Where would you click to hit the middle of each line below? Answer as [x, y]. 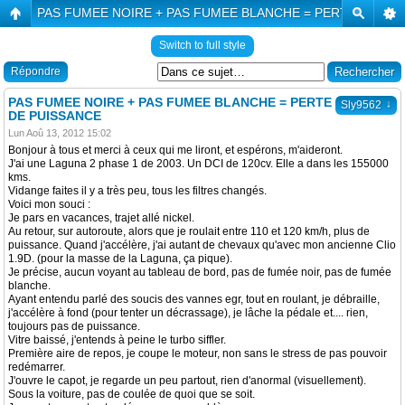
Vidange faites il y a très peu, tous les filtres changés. [137, 191]
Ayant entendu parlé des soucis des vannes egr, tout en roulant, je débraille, [194, 299]
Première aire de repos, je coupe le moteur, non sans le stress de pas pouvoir [198, 353]
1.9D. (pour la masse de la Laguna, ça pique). [120, 259]
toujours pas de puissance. [74, 326]
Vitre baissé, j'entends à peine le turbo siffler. [117, 340]
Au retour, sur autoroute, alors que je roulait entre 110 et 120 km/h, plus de [189, 231]
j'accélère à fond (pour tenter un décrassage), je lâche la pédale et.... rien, [188, 313]
